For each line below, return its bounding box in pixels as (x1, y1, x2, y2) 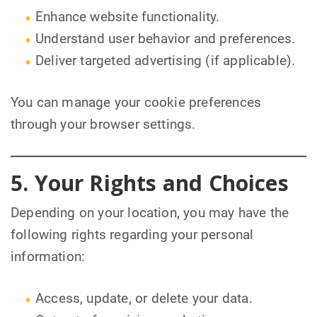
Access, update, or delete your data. (35, 291, 253, 307)
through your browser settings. (11, 116, 196, 132)
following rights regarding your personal (11, 227, 254, 243)
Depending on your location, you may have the (11, 205, 289, 221)
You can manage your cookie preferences (11, 94, 262, 110)
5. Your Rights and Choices (11, 168, 289, 197)
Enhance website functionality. (35, 8, 220, 25)
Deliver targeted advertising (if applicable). (35, 52, 296, 69)
